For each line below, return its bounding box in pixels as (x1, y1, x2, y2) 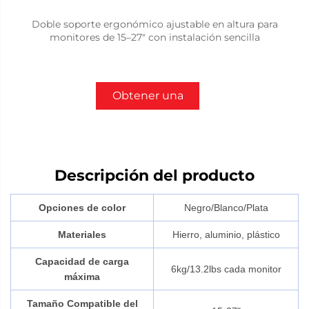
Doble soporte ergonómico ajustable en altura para (31, 17, 278, 30)
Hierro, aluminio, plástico (172, 228, 280, 240)
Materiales (58, 228, 106, 240)
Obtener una (112, 88, 183, 102)
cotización (119, 116, 176, 130)
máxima (64, 270, 100, 282)
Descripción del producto (54, 166, 255, 185)
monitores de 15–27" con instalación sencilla (49, 30, 260, 43)
